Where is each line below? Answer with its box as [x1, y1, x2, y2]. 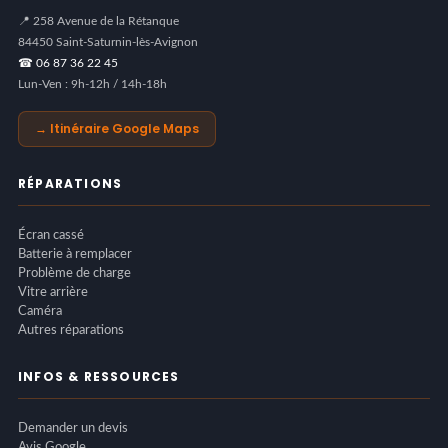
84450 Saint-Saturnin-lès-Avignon [17, 35, 198, 48]
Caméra [17, 304, 62, 318]
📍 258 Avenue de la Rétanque [17, 14, 179, 27]
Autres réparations [17, 323, 124, 337]
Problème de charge [17, 266, 131, 280]
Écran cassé [17, 228, 84, 242]
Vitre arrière [17, 285, 88, 299]
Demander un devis [17, 421, 128, 435]
